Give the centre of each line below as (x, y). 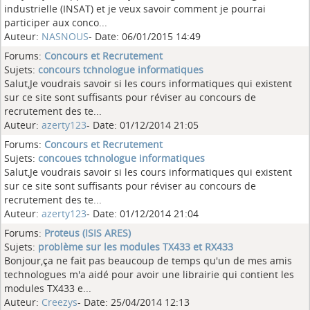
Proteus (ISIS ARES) (88, 233)
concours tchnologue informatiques (121, 70)
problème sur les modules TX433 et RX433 (136, 247)
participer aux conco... (56, 22)
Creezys (60, 302)
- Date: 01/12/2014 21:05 (143, 125)
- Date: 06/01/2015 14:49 (145, 36)
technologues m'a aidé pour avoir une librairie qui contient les (149, 274)
